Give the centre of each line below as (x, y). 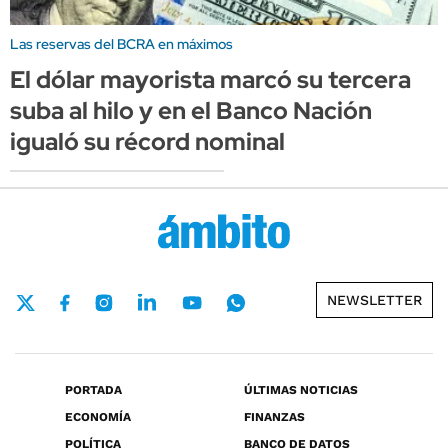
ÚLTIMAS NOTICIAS (301, 390)
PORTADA (93, 390)
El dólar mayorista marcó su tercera (210, 79)
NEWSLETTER (374, 300)
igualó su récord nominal (147, 141)
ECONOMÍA (98, 417)
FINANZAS (274, 417)
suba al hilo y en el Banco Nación (191, 110)
